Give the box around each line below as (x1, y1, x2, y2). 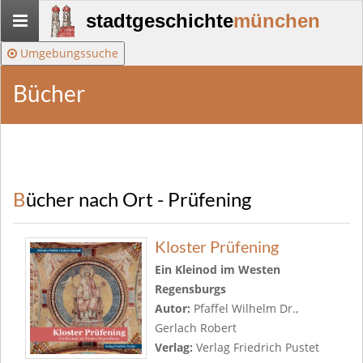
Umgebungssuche (17, 45, 118, 61)
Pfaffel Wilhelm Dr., (194, 301, 298, 316)
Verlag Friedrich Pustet (196, 340, 319, 355)
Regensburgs (155, 281, 226, 297)
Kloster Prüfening (155, 237, 279, 256)
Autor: (155, 301, 194, 316)
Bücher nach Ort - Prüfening (26, 188, 251, 211)
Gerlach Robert (155, 320, 237, 335)
